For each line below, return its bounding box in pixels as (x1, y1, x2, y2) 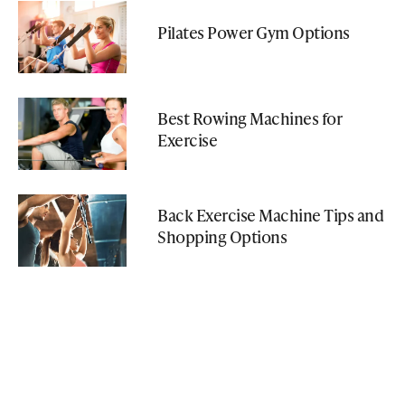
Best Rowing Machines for (157, 107, 342, 130)
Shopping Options (157, 225, 287, 249)
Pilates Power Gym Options (157, 21, 350, 44)
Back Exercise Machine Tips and (157, 203, 383, 227)
